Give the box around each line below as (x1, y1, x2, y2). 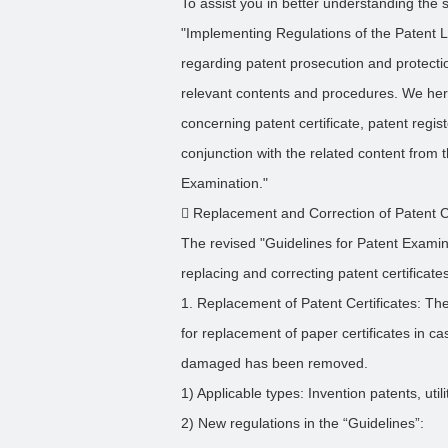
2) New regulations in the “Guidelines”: (181, 415, 425, 431)
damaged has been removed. (181, 355, 369, 371)
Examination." (181, 175, 269, 191)
